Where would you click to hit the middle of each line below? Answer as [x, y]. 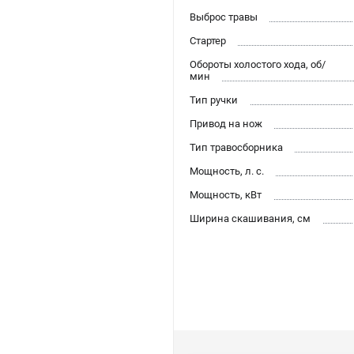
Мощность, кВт [226, 195]
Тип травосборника [236, 148]
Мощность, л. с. [227, 171]
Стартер [208, 41]
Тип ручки [214, 100]
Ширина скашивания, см [250, 219]
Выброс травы [224, 17]
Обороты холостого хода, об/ [258, 65]
